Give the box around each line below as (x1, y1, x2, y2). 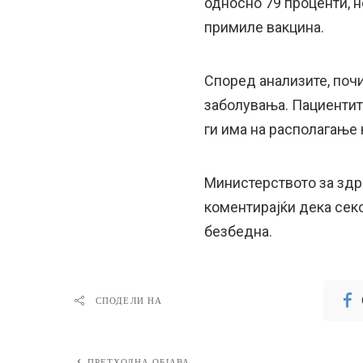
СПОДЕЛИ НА (96, 295, 162, 306)
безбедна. (204, 223, 272, 240)
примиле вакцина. (204, 19, 324, 36)
